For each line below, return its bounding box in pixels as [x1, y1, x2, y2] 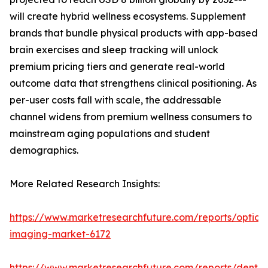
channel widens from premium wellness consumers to [10, 111, 252, 123]
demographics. [10, 144, 78, 157]
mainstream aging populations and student [10, 127, 210, 140]
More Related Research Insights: [10, 178, 160, 190]
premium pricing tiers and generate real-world [10, 60, 225, 73]
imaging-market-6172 [10, 228, 111, 240]
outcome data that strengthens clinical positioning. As [10, 77, 257, 90]
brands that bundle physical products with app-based [10, 27, 258, 39]
